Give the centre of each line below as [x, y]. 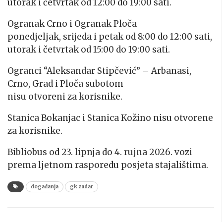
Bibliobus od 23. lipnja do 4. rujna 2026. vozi [100, 152]
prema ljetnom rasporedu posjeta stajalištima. [108, 165]
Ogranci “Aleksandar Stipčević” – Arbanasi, [99, 71]
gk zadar [82, 187]
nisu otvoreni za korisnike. [65, 97]
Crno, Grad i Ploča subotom [65, 84]
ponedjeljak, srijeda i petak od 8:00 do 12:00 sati [109, 37]
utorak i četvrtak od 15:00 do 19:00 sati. [89, 50]
